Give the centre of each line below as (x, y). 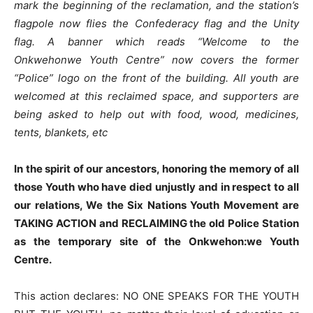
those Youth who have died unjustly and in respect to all (156, 187)
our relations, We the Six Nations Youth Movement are (156, 205)
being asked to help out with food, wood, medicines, (156, 114)
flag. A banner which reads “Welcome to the (156, 41)
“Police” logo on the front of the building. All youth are (156, 78)
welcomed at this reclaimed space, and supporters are (156, 96)
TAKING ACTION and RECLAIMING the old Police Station (156, 223)
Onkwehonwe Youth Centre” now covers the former (156, 59)
